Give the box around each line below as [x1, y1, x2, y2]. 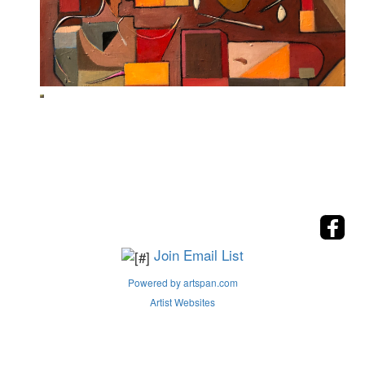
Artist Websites [150, 294, 215, 309]
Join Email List [154, 244, 244, 265]
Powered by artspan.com [127, 275, 238, 289]
